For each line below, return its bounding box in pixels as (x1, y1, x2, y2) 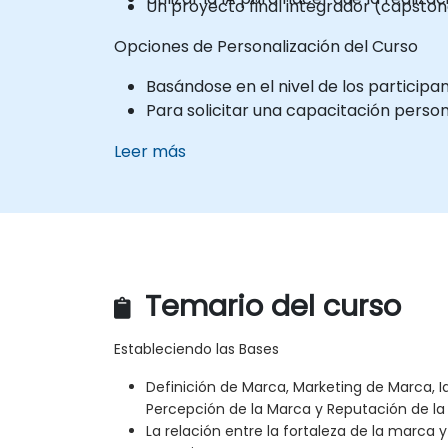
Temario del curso (137, 286, 401, 327)
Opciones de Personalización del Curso (114, 34, 418, 58)
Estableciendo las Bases (114, 339, 279, 360)
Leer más (114, 139, 186, 163)
